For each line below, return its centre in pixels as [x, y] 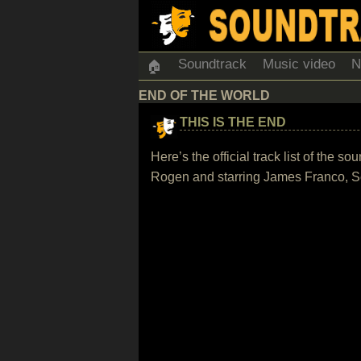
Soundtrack [212, 64]
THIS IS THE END [233, 122]
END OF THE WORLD [204, 95]
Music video [299, 64]
